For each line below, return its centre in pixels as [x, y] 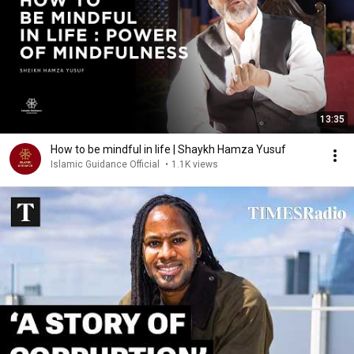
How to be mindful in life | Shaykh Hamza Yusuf [168, 149]
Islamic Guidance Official [106, 164]
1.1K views [195, 164]
